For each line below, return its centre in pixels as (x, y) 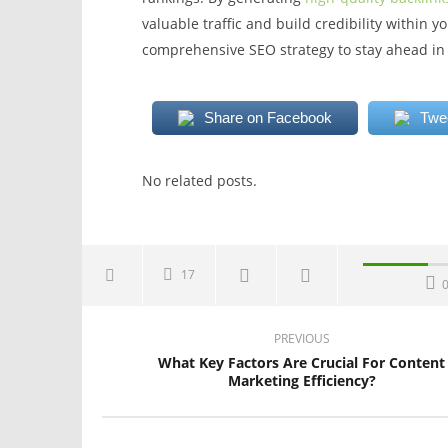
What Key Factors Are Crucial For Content (301, 363)
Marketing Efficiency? (301, 381)
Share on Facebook (267, 118)
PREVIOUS (301, 339)
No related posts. (199, 181)
